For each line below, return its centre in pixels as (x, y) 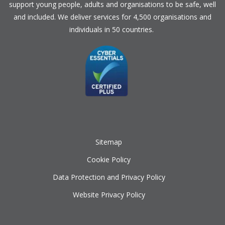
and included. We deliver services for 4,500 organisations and (113, 17)
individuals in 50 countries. (113, 30)
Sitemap (109, 142)
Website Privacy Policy (109, 195)
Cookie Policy (109, 160)
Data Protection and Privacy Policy (109, 177)
